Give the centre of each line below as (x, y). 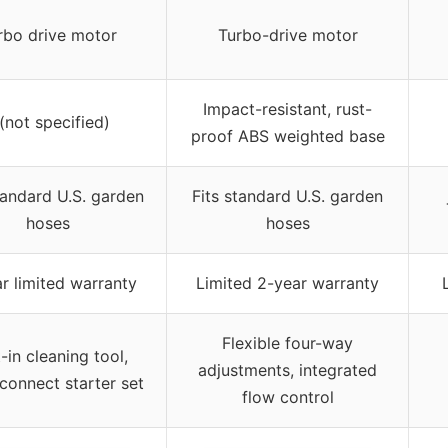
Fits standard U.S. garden (287, 195)
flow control (287, 396)
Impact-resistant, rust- (287, 108)
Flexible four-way (287, 342)
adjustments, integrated (287, 369)
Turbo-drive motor (287, 34)
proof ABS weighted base (287, 135)
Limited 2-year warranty (287, 282)
